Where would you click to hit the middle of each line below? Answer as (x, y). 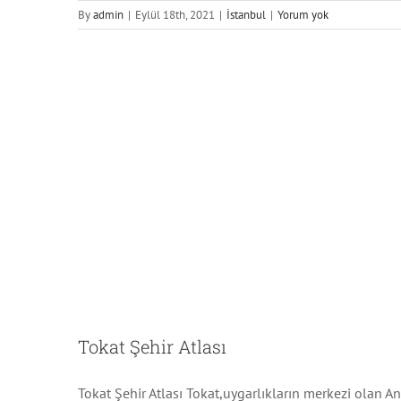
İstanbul (246, 14)
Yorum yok (303, 14)
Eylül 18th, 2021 (175, 14)
